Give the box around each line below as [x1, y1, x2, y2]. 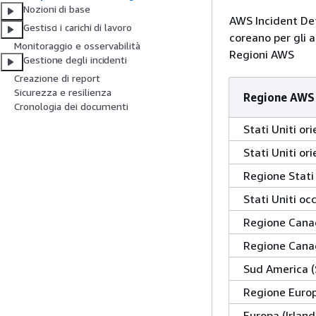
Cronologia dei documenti [14, 100, 128, 113]
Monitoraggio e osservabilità [14, 39, 140, 52]
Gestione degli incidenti [23, 54, 128, 66]
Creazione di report [14, 72, 100, 85]
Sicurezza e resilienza [14, 86, 111, 99]
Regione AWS [243, 90, 315, 104]
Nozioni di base [23, 3, 90, 16]
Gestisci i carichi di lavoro [23, 21, 132, 34]
